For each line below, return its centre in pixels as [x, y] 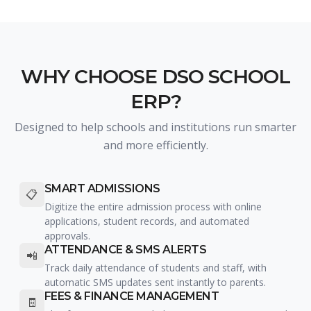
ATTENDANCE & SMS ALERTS [125, 249]
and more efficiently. [155, 145]
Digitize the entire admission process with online [153, 206]
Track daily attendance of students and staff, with [155, 267]
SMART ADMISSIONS [102, 188]
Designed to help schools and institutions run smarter [155, 127]
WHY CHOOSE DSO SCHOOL [155, 76]
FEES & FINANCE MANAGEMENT [132, 296]
